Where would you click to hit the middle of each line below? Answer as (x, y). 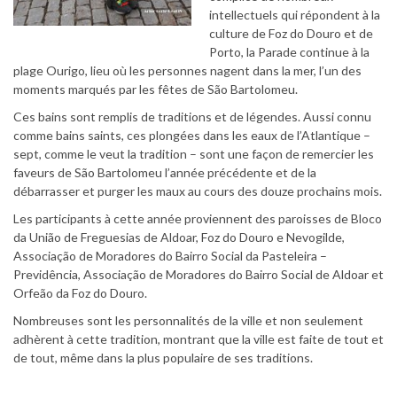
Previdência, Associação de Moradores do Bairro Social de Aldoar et (198, 274)
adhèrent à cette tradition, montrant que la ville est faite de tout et (198, 339)
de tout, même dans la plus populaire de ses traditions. (163, 357)
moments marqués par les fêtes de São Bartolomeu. (156, 89)
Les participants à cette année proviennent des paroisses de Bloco (198, 218)
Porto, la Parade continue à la (289, 51)
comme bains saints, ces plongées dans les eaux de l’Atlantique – (192, 135)
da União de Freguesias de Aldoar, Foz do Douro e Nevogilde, (179, 237)
